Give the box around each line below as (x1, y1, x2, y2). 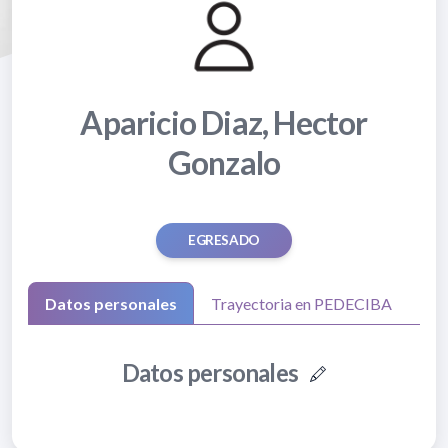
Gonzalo (167, 143, 281, 183)
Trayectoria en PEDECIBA (211, 294, 392, 314)
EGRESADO (188, 232, 260, 249)
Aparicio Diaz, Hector (80, 103, 368, 143)
